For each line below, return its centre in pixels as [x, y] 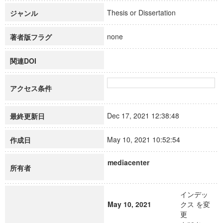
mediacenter [128, 162]
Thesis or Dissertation [146, 12]
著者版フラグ [31, 37]
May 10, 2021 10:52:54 [148, 139]
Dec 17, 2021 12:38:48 [148, 115]
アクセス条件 [31, 88]
